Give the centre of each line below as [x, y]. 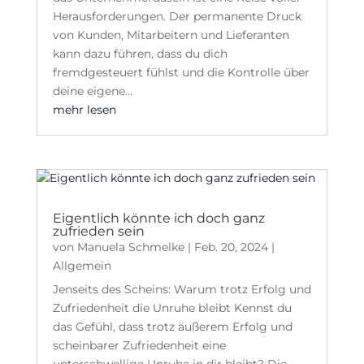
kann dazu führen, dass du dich [140, 53]
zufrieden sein [98, 231]
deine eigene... [92, 91]
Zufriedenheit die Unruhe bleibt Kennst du [172, 308]
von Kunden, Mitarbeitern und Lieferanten [171, 35]
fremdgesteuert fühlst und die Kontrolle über [181, 72]
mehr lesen [84, 109]
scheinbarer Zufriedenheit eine [139, 345]
